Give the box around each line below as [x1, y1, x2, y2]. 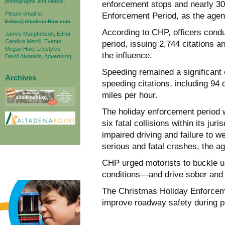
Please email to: [5, 10, 43, 17]
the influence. [102, 50, 152, 60]
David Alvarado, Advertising [5, 53, 71, 59]
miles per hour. [102, 90, 158, 100]
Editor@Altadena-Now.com [5, 18, 70, 24]
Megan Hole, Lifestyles [5, 45, 60, 52]
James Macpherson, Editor [5, 30, 71, 37]
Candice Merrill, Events [5, 38, 61, 44]
